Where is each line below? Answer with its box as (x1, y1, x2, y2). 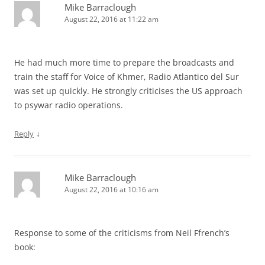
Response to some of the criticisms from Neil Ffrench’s (14, 227, 230, 238)
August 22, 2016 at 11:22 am (64, 14, 159, 24)
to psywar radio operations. (14, 99, 123, 111)
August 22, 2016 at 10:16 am (64, 184, 159, 195)
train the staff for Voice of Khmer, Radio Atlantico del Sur (14, 70, 239, 82)
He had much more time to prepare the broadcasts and (14, 56, 234, 68)
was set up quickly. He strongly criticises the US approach (14, 85, 243, 96)
